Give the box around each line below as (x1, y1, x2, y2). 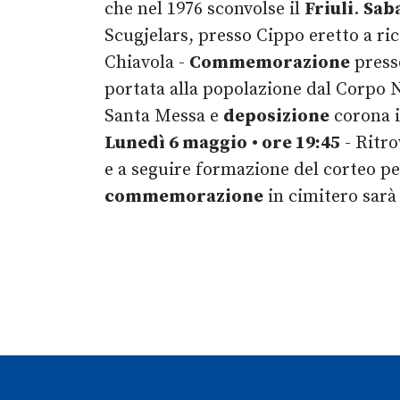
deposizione (223, 105, 329, 128)
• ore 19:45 (252, 132, 340, 154)
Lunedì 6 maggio (104, 132, 247, 154)
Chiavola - (104, 52, 189, 74)
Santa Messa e (104, 105, 223, 128)
